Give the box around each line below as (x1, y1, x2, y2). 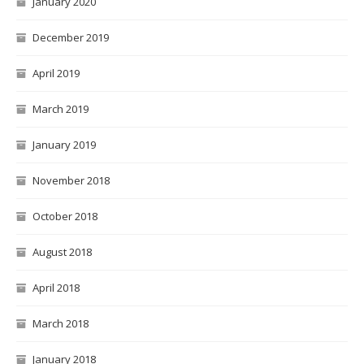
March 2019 (32, 101, 89, 116)
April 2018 (32, 279, 80, 295)
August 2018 (32, 244, 92, 259)
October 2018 (32, 208, 97, 223)
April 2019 (32, 65, 80, 80)
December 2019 (32, 29, 109, 45)
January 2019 (32, 136, 96, 152)
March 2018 (32, 315, 89, 331)
